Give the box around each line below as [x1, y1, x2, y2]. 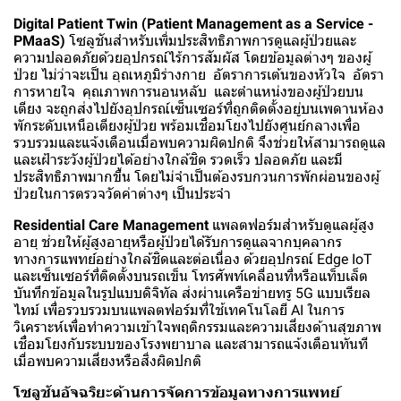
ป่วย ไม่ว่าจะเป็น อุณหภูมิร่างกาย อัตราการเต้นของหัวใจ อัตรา [13, 65, 384, 83]
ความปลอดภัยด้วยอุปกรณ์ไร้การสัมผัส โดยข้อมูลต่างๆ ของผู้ [13, 48, 371, 66]
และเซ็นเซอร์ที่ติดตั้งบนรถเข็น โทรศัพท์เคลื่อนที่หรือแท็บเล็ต [13, 267, 368, 285]
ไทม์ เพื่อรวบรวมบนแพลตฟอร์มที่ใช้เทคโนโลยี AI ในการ [13, 301, 345, 319]
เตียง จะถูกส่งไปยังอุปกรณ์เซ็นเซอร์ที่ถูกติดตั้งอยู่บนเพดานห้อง [13, 99, 384, 117]
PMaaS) [13, 31, 65, 49]
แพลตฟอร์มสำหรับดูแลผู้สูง [209, 216, 374, 234]
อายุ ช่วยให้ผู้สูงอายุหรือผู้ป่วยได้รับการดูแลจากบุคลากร [13, 233, 342, 251]
